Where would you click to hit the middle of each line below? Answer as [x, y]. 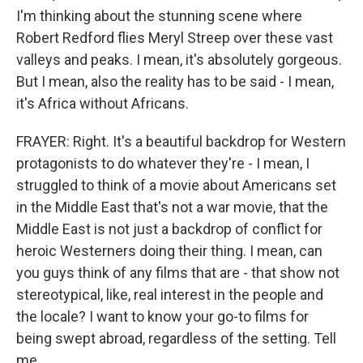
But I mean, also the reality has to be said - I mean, [175, 81]
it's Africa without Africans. [102, 103]
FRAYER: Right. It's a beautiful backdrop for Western [181, 141]
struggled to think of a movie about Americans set [176, 185]
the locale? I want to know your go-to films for [162, 316]
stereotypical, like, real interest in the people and [170, 295]
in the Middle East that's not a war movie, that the [172, 207]
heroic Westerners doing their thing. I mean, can [169, 251]
